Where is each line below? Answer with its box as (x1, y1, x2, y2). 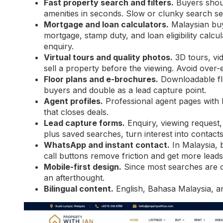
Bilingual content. (44, 184, 113, 194)
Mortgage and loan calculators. (44, 19, 169, 30)
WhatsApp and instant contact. (44, 140, 170, 150)
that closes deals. (44, 107, 109, 117)
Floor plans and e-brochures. (44, 74, 158, 85)
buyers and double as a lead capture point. (44, 85, 206, 96)
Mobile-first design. (44, 162, 121, 172)
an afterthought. (44, 173, 105, 183)
